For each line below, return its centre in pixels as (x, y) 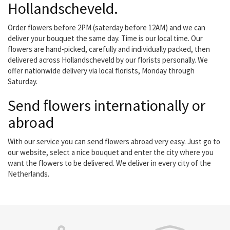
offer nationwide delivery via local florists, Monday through (101, 71)
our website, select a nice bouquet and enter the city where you (111, 152)
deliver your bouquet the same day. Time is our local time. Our (105, 39)
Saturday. (23, 82)
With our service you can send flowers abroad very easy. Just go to (114, 142)
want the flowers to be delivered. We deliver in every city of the (109, 163)
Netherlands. (28, 174)
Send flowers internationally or (107, 106)
